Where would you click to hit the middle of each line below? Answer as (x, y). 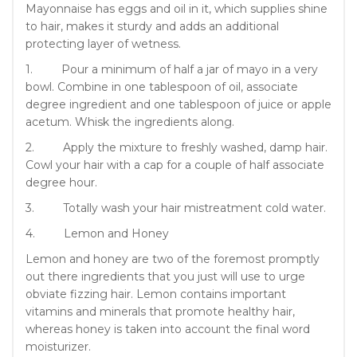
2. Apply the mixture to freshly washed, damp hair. (177, 147)
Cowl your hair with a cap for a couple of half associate (175, 165)
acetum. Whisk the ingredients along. (130, 122)
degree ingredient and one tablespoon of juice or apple (178, 104)
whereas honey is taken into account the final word (168, 329)
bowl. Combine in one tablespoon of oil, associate (162, 86)
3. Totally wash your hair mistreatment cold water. (176, 208)
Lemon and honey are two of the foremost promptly (173, 259)
